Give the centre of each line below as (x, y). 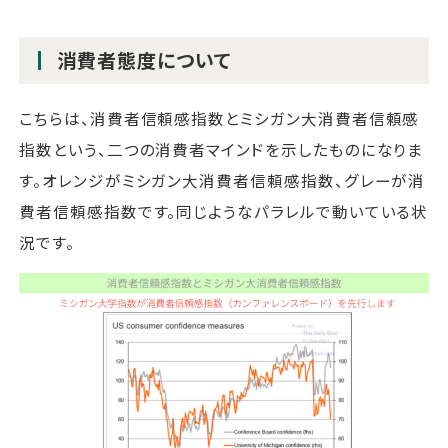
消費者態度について (144, 60)
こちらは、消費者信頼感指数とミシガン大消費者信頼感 (219, 117)
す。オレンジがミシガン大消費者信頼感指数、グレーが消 (222, 179)
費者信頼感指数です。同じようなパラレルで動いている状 (224, 210)
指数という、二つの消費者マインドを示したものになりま (221, 148)
